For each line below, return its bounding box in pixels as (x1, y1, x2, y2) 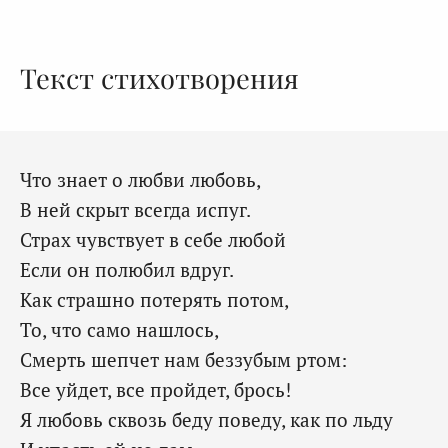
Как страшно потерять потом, (20, 287, 289, 313)
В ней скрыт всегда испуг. (20, 197, 251, 223)
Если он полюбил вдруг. (20, 257, 234, 283)
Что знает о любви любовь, (20, 167, 261, 193)
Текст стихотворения (20, 59, 299, 97)
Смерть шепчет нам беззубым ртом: (20, 347, 347, 373)
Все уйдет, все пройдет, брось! (20, 377, 291, 403)
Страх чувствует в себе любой (20, 227, 286, 253)
